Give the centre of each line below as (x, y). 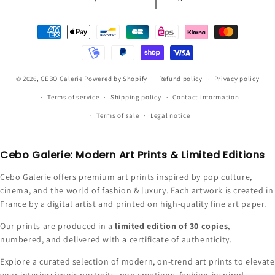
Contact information (206, 97)
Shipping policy (136, 97)
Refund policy (180, 79)
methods (39, 43)
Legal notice (170, 116)
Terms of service (73, 97)
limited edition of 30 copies (172, 226)
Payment (39, 26)
